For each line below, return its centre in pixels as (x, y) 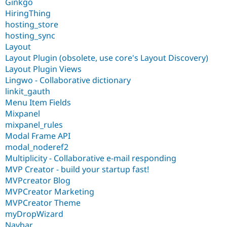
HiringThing (28, 13)
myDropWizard (34, 214)
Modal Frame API (38, 136)
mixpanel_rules (34, 124)
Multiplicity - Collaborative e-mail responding (91, 158)
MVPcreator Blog (38, 180)
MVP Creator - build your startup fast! (77, 169)
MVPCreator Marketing (50, 191)
